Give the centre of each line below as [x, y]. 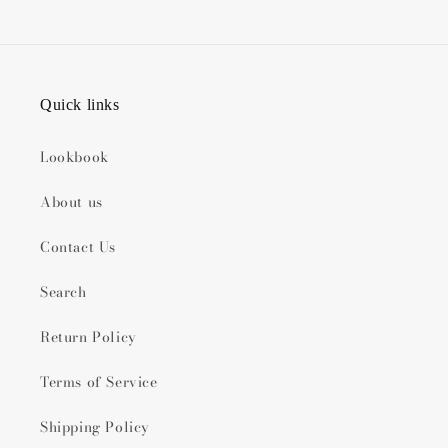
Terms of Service [99, 382]
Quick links [80, 104]
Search [63, 292]
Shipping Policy [95, 427]
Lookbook [74, 157]
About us [71, 202]
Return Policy [88, 337]
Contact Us [78, 247]
